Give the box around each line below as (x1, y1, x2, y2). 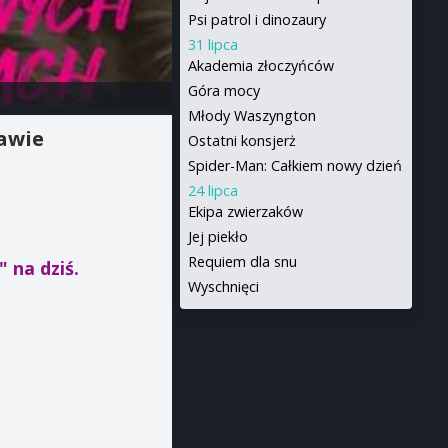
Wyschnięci (187, 277, 259, 296)
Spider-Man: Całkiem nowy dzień (187, 156, 402, 175)
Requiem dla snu (187, 252, 297, 271)
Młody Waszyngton (187, 106, 316, 125)
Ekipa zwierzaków (187, 202, 303, 221)
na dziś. (12, 256, 79, 281)
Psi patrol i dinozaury (187, 10, 326, 29)
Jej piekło (187, 227, 248, 246)
